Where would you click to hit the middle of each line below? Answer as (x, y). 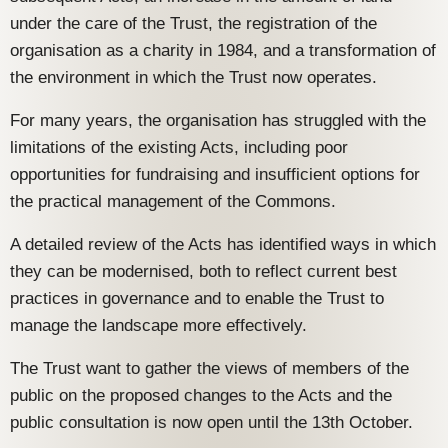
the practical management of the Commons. (173, 202)
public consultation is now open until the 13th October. (211, 423)
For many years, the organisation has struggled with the (218, 121)
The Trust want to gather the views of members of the (209, 369)
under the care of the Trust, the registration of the (193, 24)
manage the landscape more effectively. (158, 326)
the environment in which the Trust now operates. (193, 78)
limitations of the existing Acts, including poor (179, 148)
